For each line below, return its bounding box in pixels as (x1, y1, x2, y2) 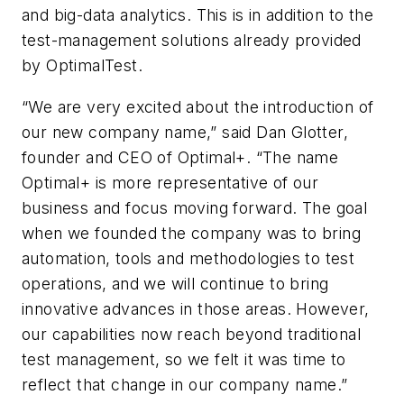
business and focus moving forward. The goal (22, 197, 368, 217)
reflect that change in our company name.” (22, 374, 348, 394)
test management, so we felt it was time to (22, 349, 346, 369)
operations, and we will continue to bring (22, 273, 329, 293)
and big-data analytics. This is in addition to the (22, 5, 373, 25)
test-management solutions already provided (22, 31, 362, 50)
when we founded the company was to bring (22, 223, 361, 243)
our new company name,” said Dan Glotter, (22, 122, 348, 142)
